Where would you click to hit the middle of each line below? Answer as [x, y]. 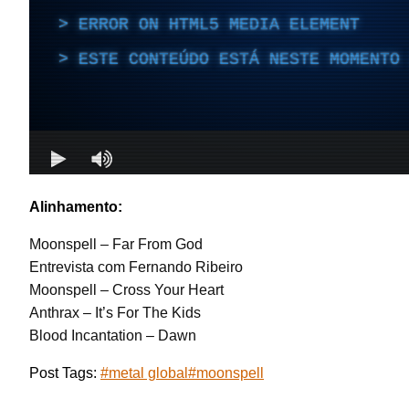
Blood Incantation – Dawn [113, 335]
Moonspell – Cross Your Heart [126, 289]
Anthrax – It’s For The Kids [115, 312]
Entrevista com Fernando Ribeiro [136, 267]
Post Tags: [65, 372]
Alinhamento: [76, 206]
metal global [148, 372]
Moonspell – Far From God [116, 244]
